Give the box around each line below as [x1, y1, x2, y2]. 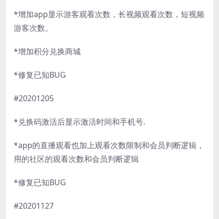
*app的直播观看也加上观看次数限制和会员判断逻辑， [14, 139, 204, 151]
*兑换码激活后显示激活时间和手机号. [14, 116, 145, 127]
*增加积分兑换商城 [14, 45, 81, 57]
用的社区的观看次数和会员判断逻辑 [14, 153, 139, 164]
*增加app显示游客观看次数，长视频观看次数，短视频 [14, 8, 204, 20]
